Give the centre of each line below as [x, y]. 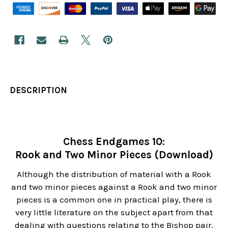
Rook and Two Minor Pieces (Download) [114, 154]
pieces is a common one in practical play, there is [114, 199]
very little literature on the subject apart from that [114, 212]
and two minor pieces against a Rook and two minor [114, 187]
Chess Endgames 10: [114, 141]
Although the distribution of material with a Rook [114, 174]
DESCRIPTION [39, 90]
